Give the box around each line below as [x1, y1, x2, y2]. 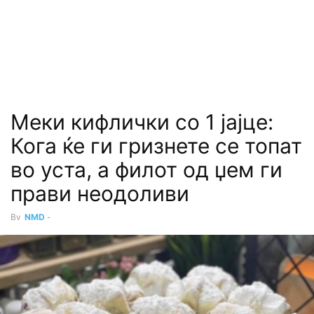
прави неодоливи [11, 181, 189, 206]
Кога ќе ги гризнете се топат [11, 133, 302, 158]
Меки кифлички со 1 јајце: [11, 109, 273, 135]
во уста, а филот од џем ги [11, 157, 282, 182]
